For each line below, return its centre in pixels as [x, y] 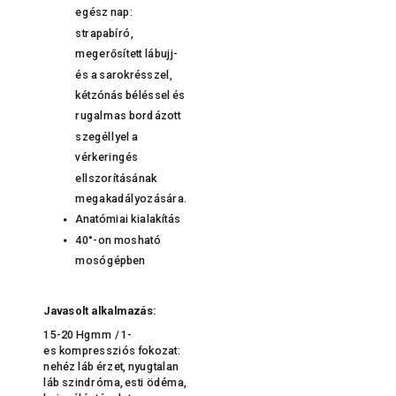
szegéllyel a [107, 137]
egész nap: [104, 12]
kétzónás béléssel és [130, 95]
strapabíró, [104, 33]
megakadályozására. [131, 198]
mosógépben [110, 260]
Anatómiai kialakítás [128, 219]
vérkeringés [107, 157]
